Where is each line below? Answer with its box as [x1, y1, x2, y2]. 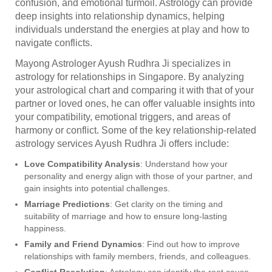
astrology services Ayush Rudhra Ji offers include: [15, 138, 229, 149]
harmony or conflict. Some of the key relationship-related [15, 124, 256, 135]
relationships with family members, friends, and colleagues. [24, 251, 251, 261]
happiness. [24, 223, 66, 233]
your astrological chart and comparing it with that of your [15, 84, 254, 95]
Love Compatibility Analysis [24, 158, 140, 169]
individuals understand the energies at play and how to [15, 24, 250, 35]
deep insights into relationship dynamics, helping [15, 10, 225, 21]
